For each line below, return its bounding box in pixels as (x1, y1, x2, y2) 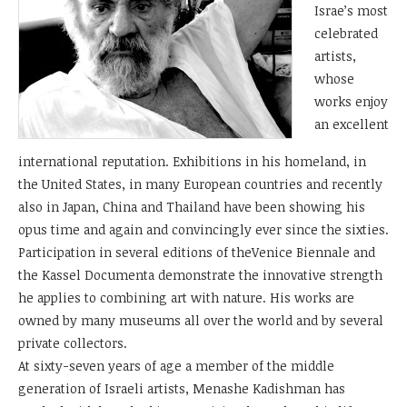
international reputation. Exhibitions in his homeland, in (18, 152, 366, 170)
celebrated (314, 24, 378, 42)
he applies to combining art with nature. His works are (18, 288, 354, 306)
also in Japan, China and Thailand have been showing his (18, 197, 365, 215)
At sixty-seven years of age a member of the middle (18, 356, 334, 374)
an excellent (314, 114, 389, 133)
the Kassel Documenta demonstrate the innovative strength (18, 265, 382, 283)
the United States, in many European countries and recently (18, 174, 382, 193)
